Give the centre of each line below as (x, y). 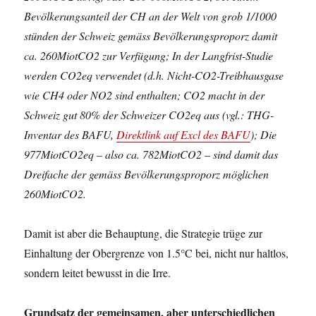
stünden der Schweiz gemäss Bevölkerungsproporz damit (151, 36)
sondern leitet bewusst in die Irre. (98, 273)
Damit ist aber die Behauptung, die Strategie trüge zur (144, 233)
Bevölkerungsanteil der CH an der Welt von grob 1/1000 (151, 16)
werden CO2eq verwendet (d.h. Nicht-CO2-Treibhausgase (154, 75)
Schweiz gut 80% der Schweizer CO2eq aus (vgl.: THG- (149, 115)
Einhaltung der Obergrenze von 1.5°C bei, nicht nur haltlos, (157, 253)
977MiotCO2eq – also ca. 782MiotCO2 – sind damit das (151, 154)
